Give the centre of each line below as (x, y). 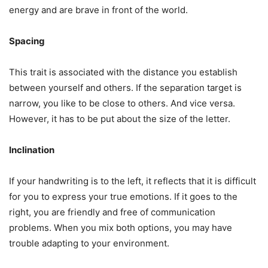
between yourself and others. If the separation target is (125, 88)
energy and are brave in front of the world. (98, 10)
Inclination (32, 150)
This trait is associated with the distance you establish (123, 72)
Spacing (27, 41)
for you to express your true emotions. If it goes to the (123, 197)
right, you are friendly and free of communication (112, 212)
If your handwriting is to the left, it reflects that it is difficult (133, 181)
